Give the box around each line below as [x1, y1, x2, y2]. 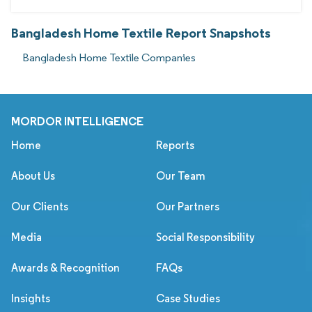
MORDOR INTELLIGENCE [11, 114, 143, 128]
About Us [11, 169, 55, 182]
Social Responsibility [156, 230, 255, 244]
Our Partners [156, 199, 219, 213]
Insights [11, 291, 50, 305]
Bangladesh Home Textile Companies [22, 50, 196, 64]
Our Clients [11, 199, 68, 213]
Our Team [156, 169, 205, 182]
